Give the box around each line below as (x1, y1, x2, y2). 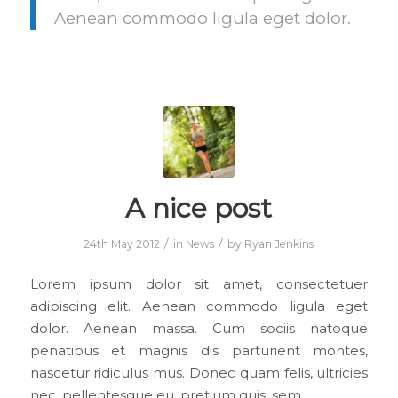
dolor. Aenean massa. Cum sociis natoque (29, 320, 369, 337)
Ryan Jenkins (244, 237, 314, 251)
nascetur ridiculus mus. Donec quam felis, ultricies (29, 364, 369, 381)
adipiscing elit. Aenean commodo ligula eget (29, 298, 369, 314)
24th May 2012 (84, 237, 161, 251)
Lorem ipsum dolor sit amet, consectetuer (29, 275, 369, 292)
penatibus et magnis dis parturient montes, (29, 342, 369, 359)
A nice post (125, 192, 273, 226)
